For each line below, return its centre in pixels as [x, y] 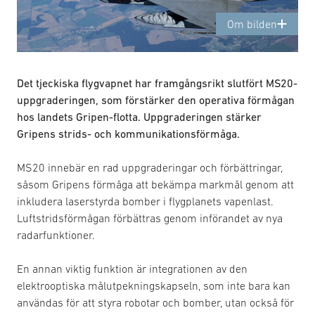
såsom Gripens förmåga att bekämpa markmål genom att [155, 184]
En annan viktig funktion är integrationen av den [132, 268]
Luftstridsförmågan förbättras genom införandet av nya [150, 218]
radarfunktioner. [56, 234]
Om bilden [252, 24]
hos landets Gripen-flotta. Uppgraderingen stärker [139, 116]
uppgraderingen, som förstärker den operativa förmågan [156, 99]
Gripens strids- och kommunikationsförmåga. [128, 133]
